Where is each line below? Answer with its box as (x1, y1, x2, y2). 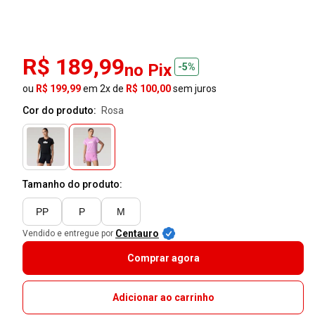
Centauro (115, 227, 159, 239)
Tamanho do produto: (22, 178, 122, 190)
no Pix (124, 60, 172, 80)
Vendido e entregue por (22, 228, 113, 238)
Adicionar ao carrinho (112, 291, 214, 303)
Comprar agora (127, 252, 200, 264)
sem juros (171, 82, 217, 94)
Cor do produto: (22, 104, 98, 116)
